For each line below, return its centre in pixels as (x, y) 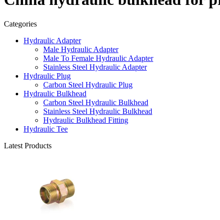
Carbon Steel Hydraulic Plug (88, 84)
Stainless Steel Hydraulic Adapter (95, 67)
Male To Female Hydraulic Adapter (98, 58)
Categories (20, 24)
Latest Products (28, 145)
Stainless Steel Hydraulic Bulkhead (98, 111)
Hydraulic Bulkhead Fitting (86, 120)
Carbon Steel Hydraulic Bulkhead (96, 102)
